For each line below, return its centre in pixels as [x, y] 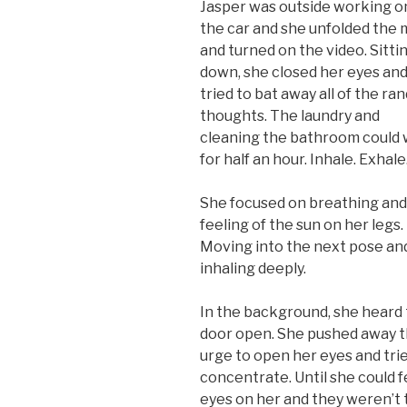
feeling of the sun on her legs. [302, 225]
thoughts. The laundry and [290, 116]
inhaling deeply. [253, 269]
